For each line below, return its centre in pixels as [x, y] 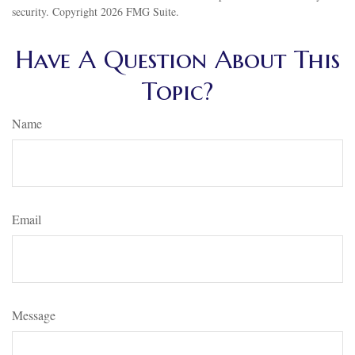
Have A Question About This [177, 59]
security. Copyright [56, 11]
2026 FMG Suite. [140, 11]
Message [34, 315]
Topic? [177, 91]
